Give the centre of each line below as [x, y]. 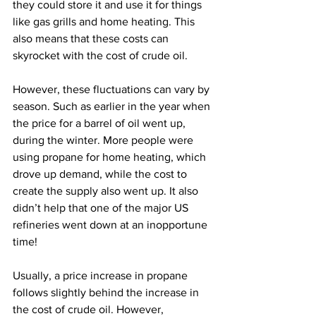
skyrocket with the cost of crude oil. [100, 55]
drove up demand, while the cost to [101, 174]
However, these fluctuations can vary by [113, 89]
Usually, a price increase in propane [102, 275]
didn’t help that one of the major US [102, 207]
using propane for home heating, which [111, 157]
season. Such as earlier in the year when [113, 106]
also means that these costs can [92, 38]
